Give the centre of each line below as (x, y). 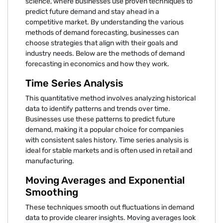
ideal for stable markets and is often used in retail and (109, 150)
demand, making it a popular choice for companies (105, 129)
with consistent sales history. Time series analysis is (107, 140)
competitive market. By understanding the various (105, 22)
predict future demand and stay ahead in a (92, 11)
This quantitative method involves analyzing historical (111, 98)
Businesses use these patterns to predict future (100, 119)
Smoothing (52, 192)
